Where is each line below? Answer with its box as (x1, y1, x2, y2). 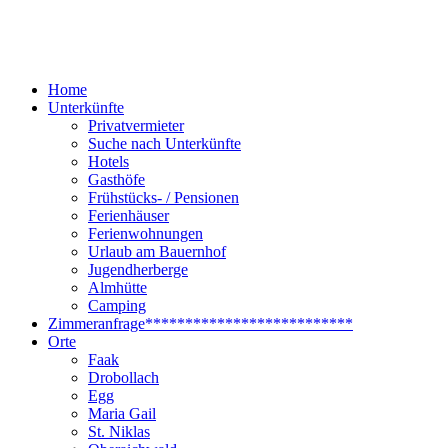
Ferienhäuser (88, 207, 169, 224)
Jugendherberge (88, 261, 188, 278)
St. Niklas (88, 423, 150, 440)
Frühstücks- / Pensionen (88, 189, 239, 206)
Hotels (88, 153, 129, 170)
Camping (88, 297, 146, 314)
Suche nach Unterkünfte (88, 135, 241, 152)
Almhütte (88, 279, 147, 296)
